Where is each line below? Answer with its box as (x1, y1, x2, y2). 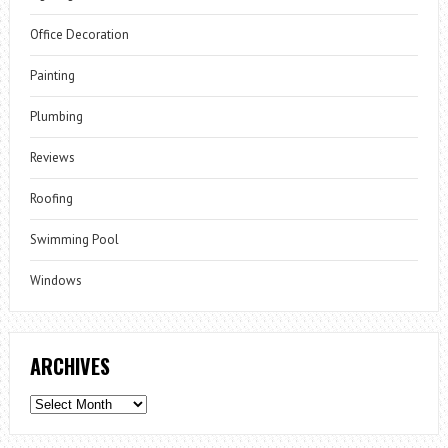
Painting (29, 67, 75, 85)
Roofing (29, 190, 73, 208)
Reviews (29, 149, 75, 167)
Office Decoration (29, 26, 129, 44)
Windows (29, 272, 82, 290)
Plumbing (29, 108, 83, 126)
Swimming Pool (29, 231, 119, 249)
